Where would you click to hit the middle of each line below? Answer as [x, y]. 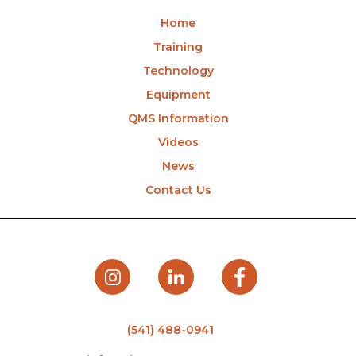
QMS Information [178, 118]
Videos [178, 142]
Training [178, 47]
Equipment [178, 95]
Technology [178, 71]
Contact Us [178, 190]
